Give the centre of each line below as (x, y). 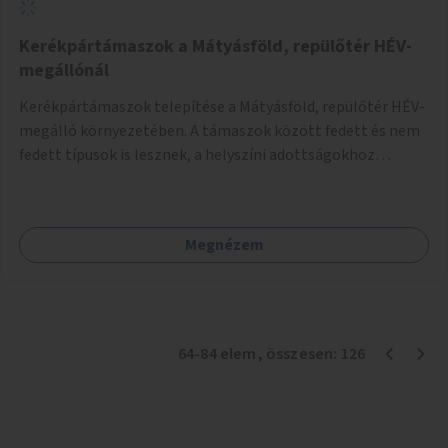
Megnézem (224, 244)
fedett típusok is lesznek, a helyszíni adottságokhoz (197, 154)
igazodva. (51, 178)
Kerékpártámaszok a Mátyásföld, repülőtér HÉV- (215, 46)
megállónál (64, 70)
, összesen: (298, 353)
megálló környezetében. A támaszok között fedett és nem (219, 130)
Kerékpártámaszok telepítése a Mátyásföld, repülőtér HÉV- (222, 106)
